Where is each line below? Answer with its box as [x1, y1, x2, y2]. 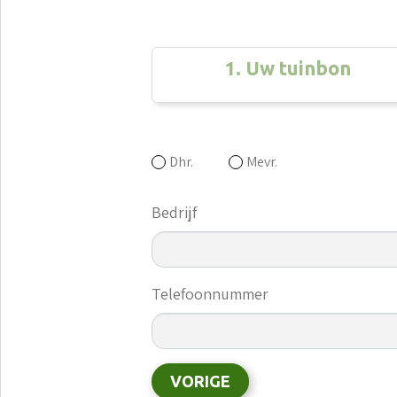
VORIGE [170, 371, 231, 390]
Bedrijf [152, 201, 198, 222]
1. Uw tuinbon [224, 56, 352, 79]
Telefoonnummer [152, 283, 269, 304]
